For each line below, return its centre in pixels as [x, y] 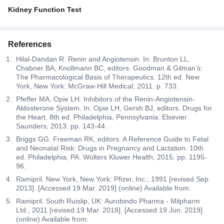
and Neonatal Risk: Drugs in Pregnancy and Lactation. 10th [110, 148]
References [30, 44]
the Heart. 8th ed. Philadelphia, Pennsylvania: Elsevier [101, 117]
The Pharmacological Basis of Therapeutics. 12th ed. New [108, 77]
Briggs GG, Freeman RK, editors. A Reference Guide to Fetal [112, 139]
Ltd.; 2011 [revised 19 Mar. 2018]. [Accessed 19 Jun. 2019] [109, 210]
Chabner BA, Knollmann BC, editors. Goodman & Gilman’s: [109, 68]
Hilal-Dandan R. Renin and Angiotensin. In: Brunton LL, [103, 59]
